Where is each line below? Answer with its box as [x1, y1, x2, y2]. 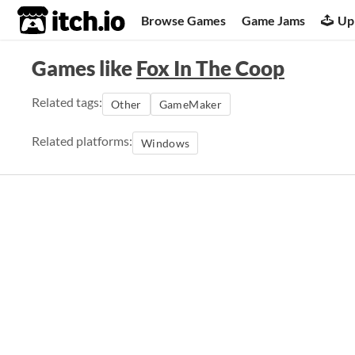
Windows [141, 136, 190, 150]
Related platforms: [32, 133, 132, 148]
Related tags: [32, 94, 102, 109]
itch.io [17, 5, 86, 36]
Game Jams [242, 12, 306, 28]
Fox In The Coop [136, 55, 284, 81]
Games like [32, 55, 136, 81]
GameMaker [158, 97, 222, 111]
